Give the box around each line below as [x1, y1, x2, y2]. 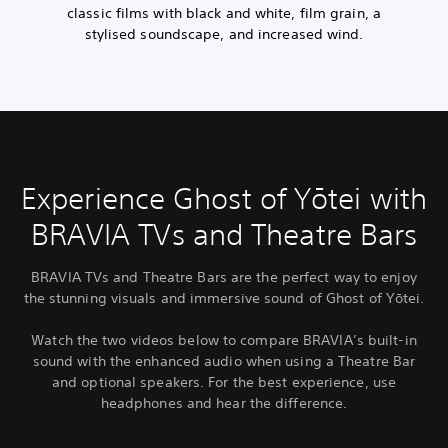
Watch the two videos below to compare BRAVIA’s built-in [31, 331, 417, 350]
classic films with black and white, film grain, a [67, 4, 381, 23]
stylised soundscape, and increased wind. [84, 25, 364, 44]
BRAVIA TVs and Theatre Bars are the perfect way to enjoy [31, 268, 417, 287]
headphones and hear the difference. [100, 394, 348, 413]
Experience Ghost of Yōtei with [21, 181, 427, 217]
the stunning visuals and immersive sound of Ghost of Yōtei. [23, 289, 425, 308]
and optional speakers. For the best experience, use [51, 373, 397, 392]
